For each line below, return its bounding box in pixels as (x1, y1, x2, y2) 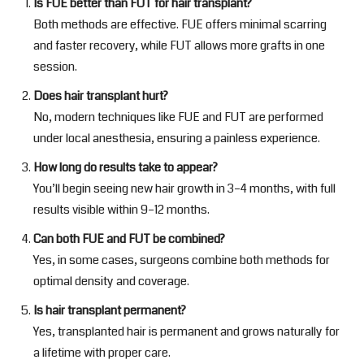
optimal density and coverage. (33, 272, 189, 291)
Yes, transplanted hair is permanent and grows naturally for (33, 323, 340, 341)
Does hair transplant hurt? (33, 87, 168, 106)
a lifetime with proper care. (33, 344, 171, 362)
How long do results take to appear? (33, 158, 218, 177)
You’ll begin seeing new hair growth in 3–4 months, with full (33, 180, 336, 198)
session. (33, 58, 77, 76)
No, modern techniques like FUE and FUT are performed (33, 108, 323, 127)
